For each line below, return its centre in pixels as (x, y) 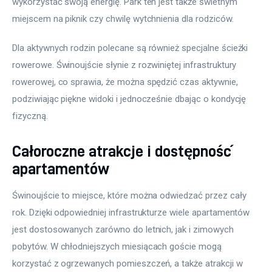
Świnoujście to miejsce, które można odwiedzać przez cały (131, 196)
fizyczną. (31, 116)
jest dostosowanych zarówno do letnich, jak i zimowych (124, 230)
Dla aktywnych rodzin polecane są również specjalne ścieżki (131, 48)
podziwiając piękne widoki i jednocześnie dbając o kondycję (131, 99)
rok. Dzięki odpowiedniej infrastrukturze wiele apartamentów (132, 213)
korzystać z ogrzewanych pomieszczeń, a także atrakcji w (129, 264)
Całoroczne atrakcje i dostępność (122, 151)
